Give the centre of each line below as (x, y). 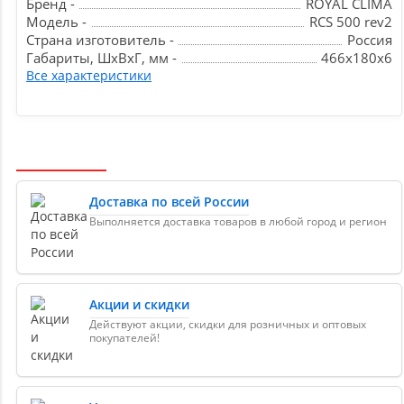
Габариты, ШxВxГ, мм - (101, 58)
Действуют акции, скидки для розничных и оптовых (228, 325)
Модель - (56, 22)
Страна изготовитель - (100, 40)
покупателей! (124, 338)
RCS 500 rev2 (351, 22)
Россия (370, 40)
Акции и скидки (139, 305)
